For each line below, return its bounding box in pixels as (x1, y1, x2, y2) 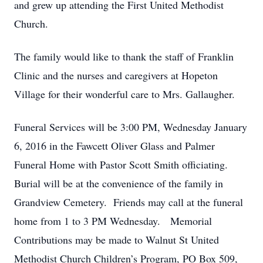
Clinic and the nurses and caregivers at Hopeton (14, 68, 218, 82)
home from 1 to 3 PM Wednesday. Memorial (14, 214, 212, 228)
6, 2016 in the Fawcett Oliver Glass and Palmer (14, 139, 215, 153)
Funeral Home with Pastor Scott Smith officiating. (14, 157, 228, 171)
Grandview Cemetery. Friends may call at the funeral (14, 195, 243, 209)
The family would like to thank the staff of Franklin (14, 49, 234, 63)
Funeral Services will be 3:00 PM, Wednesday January (14, 120, 247, 134)
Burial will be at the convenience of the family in (14, 176, 223, 190)
